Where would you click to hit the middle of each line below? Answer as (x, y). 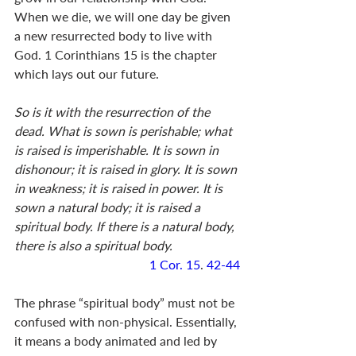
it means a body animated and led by (117, 340)
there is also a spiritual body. (93, 245)
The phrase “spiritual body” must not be (126, 302)
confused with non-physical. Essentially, (127, 321)
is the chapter (179, 54)
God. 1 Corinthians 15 (76, 54)
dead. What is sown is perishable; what (125, 130)
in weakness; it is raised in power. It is (120, 188)
